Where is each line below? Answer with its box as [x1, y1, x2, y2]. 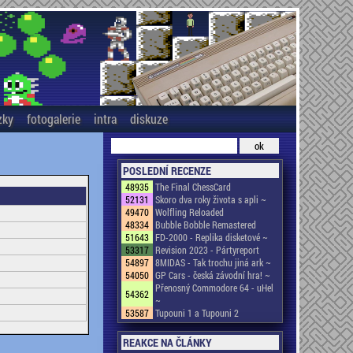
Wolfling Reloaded [154, 206, 224, 218]
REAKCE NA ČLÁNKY [122, 335, 212, 350]
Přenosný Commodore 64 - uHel [154, 281, 273, 294]
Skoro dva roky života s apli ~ [154, 193, 266, 206]
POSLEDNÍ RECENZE [122, 163, 211, 178]
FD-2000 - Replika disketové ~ [154, 231, 268, 243]
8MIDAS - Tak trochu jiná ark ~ [154, 256, 271, 269]
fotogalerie [26, 110, 80, 127]
